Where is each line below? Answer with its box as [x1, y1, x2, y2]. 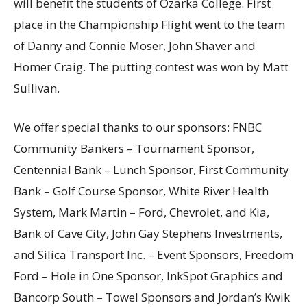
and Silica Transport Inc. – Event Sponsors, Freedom [14, 247, 293, 263]
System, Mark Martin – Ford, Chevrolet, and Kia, [14, 204, 269, 221]
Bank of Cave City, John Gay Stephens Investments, [14, 225, 282, 242]
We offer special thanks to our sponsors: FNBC [14, 119, 262, 136]
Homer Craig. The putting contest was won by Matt [14, 59, 288, 75]
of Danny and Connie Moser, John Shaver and [14, 38, 256, 54]
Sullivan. [14, 80, 60, 97]
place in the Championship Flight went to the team [14, 16, 285, 33]
